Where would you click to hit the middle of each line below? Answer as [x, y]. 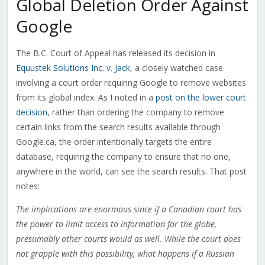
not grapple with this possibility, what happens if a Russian [125, 254]
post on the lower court [201, 98]
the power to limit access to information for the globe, [116, 224]
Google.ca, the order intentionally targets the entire [114, 142]
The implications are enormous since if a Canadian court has [128, 209]
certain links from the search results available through [118, 127]
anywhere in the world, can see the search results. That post [131, 172]
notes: [28, 186]
